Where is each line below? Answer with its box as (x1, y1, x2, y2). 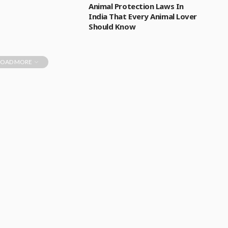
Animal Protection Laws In (89, 1, 184, 11)
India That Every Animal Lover (89, 11, 197, 21)
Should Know (89, 21, 136, 32)
